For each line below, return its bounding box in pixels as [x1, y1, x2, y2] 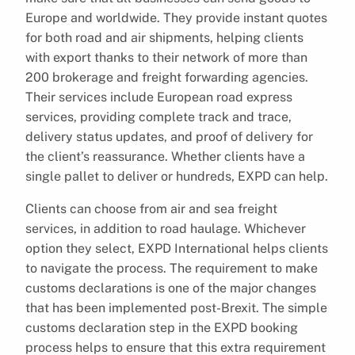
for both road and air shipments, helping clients [25, 29, 303, 45]
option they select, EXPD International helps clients [25, 240, 328, 256]
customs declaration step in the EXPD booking [25, 319, 298, 335]
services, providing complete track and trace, [25, 109, 292, 124]
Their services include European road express [25, 89, 292, 105]
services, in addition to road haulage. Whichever [25, 220, 306, 236]
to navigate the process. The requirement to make [25, 260, 318, 276]
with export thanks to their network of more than [25, 49, 307, 65]
